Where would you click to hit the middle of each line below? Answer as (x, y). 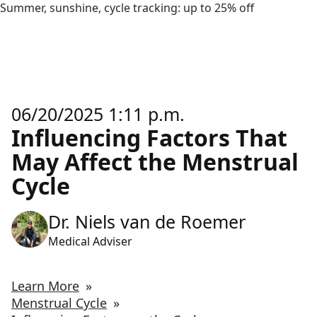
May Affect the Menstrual (155, 162)
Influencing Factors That (149, 138)
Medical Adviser (90, 241)
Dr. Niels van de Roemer (147, 221)
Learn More (45, 286)
